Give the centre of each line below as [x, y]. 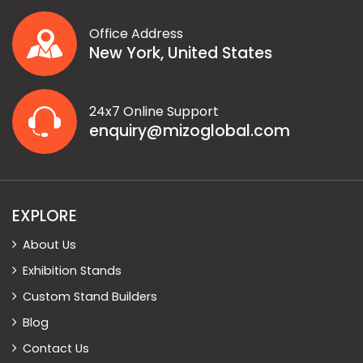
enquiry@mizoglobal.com [190, 131]
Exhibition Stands [72, 271]
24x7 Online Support [154, 112]
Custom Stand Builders [90, 297]
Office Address [136, 34]
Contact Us [56, 349]
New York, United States [181, 53]
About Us [49, 245]
